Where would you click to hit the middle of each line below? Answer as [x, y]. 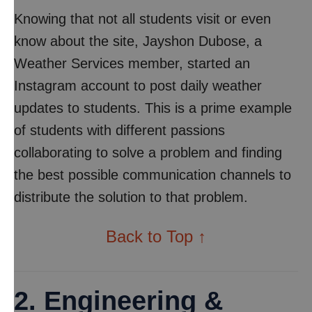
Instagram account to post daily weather [138, 86]
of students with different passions [119, 130]
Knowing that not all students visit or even [142, 19]
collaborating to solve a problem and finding [148, 153]
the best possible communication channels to [153, 175]
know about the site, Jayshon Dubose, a [138, 41]
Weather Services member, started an [132, 63]
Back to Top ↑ [156, 236]
